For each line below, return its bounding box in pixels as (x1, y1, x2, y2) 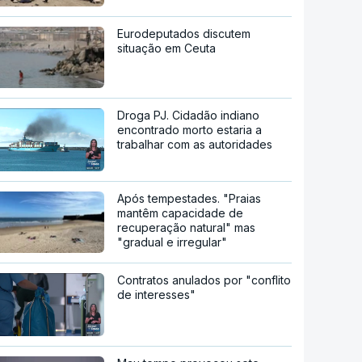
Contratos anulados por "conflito (117, 273, 292, 287)
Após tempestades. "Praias (117, 192, 262, 206)
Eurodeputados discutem (117, 27, 251, 41)
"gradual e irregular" (117, 235, 228, 250)
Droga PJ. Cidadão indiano (117, 108, 260, 123)
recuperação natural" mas (117, 221, 256, 235)
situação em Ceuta (117, 41, 217, 56)
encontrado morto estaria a (117, 123, 263, 137)
